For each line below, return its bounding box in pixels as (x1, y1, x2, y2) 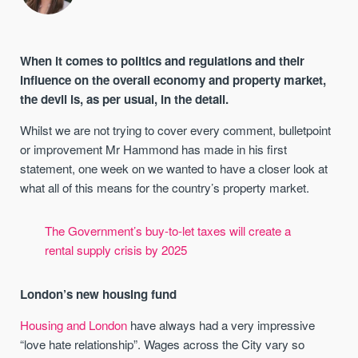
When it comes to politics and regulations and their (20, 51, 305, 70)
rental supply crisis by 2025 (44, 241, 187, 259)
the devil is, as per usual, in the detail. (20, 89, 229, 108)
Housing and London (20, 316, 128, 333)
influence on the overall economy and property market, (20, 70, 327, 89)
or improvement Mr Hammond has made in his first (20, 140, 288, 157)
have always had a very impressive (127, 316, 316, 333)
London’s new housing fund (20, 284, 177, 303)
